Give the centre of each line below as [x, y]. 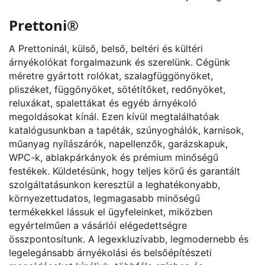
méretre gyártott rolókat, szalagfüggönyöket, [111, 76]
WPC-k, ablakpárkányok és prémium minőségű [114, 158]
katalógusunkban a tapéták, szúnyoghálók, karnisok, [126, 130]
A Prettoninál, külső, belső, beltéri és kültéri [106, 49]
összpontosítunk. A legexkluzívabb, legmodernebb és [129, 239]
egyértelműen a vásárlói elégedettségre [98, 226]
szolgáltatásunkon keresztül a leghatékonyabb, [114, 185]
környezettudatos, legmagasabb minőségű [104, 198]
